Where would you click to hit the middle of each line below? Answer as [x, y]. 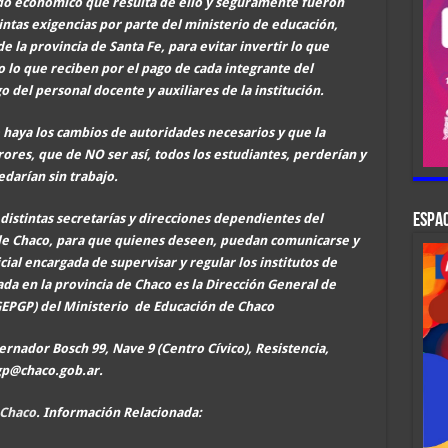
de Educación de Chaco [202, 306]
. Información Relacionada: [118, 412]
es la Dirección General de [254, 284]
